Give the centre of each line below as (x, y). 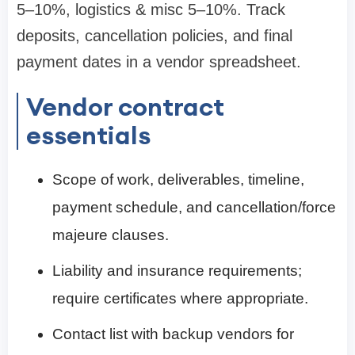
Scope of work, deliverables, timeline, (178, 179)
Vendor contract (125, 106)
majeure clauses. (111, 235)
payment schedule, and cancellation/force (194, 207)
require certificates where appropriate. (180, 298)
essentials (88, 135)
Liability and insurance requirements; (177, 270)
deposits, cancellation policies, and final (155, 35)
